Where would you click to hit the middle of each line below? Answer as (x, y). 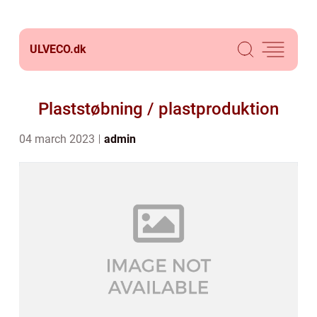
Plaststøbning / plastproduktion (158, 109)
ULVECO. (52, 49)
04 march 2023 (58, 139)
